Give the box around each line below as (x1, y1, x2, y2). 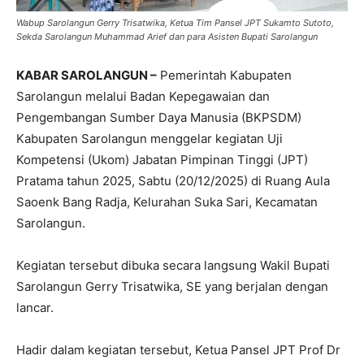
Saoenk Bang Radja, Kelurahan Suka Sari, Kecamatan (16, 193, 318, 210)
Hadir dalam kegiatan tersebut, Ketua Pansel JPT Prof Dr (16, 341, 340, 357)
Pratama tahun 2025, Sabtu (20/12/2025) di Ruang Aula (16, 172, 330, 188)
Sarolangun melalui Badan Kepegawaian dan (16, 88, 270, 104)
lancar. (16, 299, 54, 315)
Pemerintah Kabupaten (157, 67, 292, 83)
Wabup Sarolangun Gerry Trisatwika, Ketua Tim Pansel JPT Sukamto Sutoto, (16, 16, 334, 28)
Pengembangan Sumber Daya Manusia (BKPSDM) (16, 109, 301, 125)
